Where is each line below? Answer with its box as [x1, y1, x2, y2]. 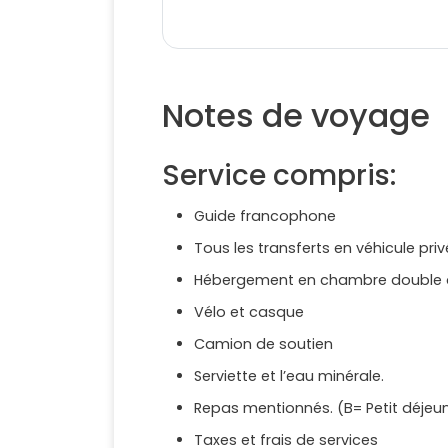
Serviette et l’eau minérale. [194, 366, 384, 387]
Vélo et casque [194, 302, 304, 323]
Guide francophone [194, 206, 336, 227]
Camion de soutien [194, 334, 333, 355]
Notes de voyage [162, 93, 430, 139]
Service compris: [162, 156, 396, 196]
